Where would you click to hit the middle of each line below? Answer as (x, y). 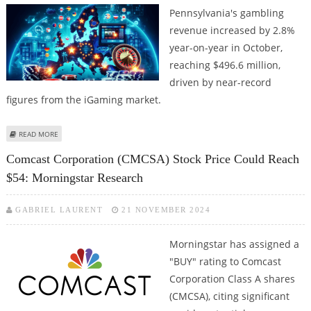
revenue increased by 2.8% (232, 31)
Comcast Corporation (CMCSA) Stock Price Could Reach (152, 159)
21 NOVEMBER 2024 (166, 209)
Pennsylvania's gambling (226, 13)
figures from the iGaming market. (83, 100)
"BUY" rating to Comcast (225, 261)
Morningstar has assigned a (234, 244)
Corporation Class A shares (232, 278)
